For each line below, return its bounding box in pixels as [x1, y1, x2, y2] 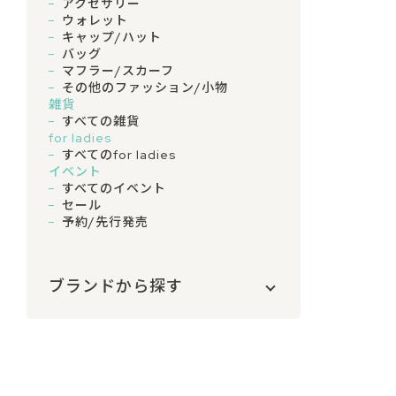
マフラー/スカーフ [62, 63, 174, 80]
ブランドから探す [49, 276, 183, 297]
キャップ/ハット [62, 29, 162, 46]
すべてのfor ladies [62, 147, 177, 164]
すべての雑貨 [62, 113, 140, 130]
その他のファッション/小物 [62, 80, 228, 96]
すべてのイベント [62, 180, 166, 197]
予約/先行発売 [62, 214, 148, 231]
